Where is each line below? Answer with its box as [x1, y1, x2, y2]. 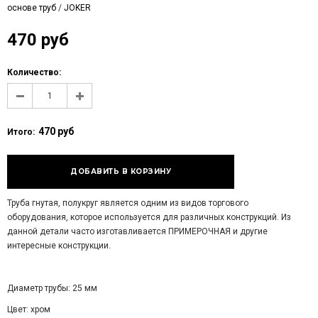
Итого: [7, 127, 35, 137]
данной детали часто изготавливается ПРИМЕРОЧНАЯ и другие [7, 226, 268, 236]
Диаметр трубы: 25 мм [7, 283, 97, 293]
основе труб [7, 3, 56, 13]
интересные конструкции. [7, 241, 111, 251]
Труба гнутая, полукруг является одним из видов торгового [7, 198, 248, 208]
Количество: [7, 67, 61, 77]
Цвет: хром [7, 305, 50, 314]
